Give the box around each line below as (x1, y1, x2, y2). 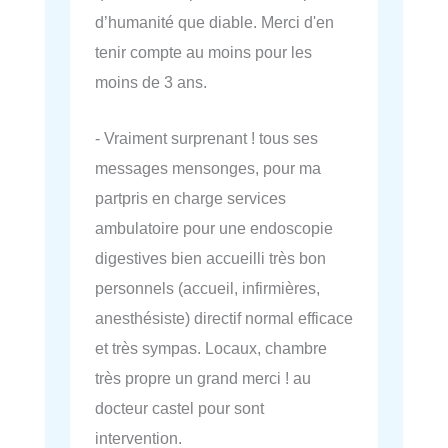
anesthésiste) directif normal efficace (95, 309, 353, 328)
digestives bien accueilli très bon (95, 249, 326, 268)
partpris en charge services (95, 189, 286, 208)
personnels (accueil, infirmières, (95, 279, 320, 298)
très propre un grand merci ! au (95, 369, 311, 388)
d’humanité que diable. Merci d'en (95, 13, 334, 32)
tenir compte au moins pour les (95, 43, 312, 62)
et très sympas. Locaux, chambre (95, 339, 327, 358)
